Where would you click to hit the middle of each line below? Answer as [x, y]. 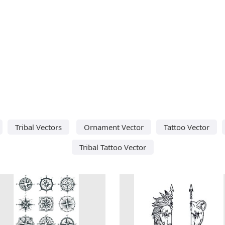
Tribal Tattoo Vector [113, 147]
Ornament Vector [114, 127]
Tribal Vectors [38, 127]
